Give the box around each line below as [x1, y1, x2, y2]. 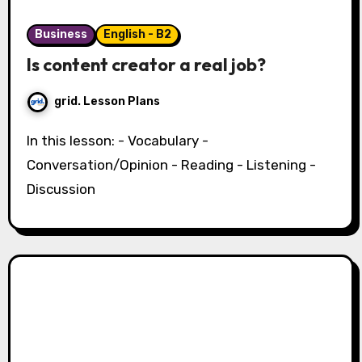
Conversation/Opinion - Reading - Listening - [26, 157, 316, 174]
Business [34, 27, 87, 42]
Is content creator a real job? [26, 53, 266, 77]
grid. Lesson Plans [53, 95, 160, 109]
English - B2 [103, 27, 171, 42]
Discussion [26, 181, 95, 198]
